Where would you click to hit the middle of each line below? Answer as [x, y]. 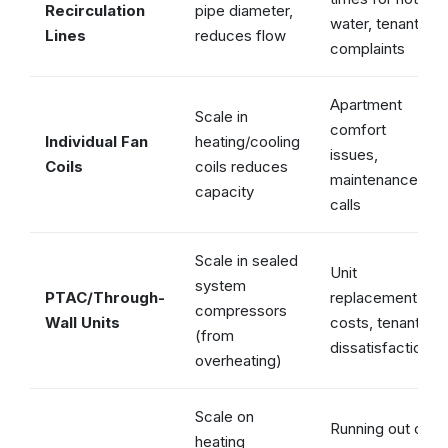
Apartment [366, 104]
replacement [373, 297]
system [220, 285]
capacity [224, 191]
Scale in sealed [246, 260]
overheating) [238, 360]
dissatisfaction [380, 347]
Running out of [379, 428]
